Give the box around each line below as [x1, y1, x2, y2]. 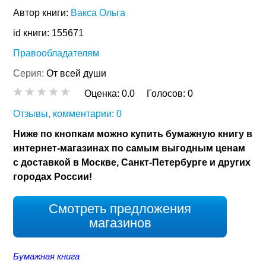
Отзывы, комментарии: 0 [13, 109, 122, 119]
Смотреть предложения [49, 201, 192, 217]
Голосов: [147, 88, 188, 99]
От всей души [46, 68, 107, 79]
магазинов [88, 216, 151, 231]
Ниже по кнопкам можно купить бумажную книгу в [13, 129, 253, 140]
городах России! [13, 172, 93, 182]
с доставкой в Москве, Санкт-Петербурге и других [13, 157, 251, 168]
